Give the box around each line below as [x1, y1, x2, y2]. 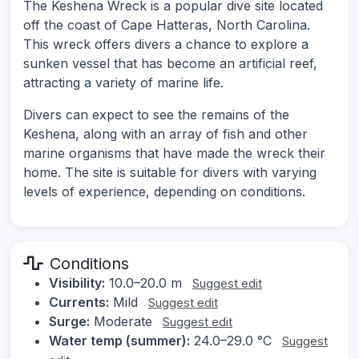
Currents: [49, 294, 109, 311]
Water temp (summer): [49, 333, 190, 349]
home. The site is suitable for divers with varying [23, 164, 317, 181]
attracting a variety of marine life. [23, 75, 224, 91]
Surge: [49, 313, 90, 330]
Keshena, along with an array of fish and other [23, 126, 308, 143]
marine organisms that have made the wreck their [23, 145, 325, 162]
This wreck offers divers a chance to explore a [23, 36, 309, 53]
